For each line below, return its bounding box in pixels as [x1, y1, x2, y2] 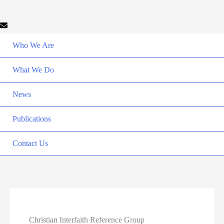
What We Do [12, 65, 54, 74]
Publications [12, 114, 51, 123]
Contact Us [12, 139, 48, 148]
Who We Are [12, 41, 54, 50]
